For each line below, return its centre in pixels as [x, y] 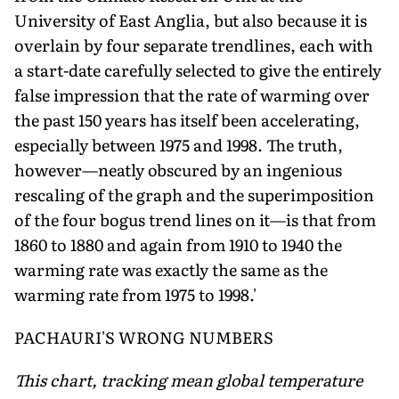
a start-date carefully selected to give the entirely [198, 69]
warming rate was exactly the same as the [171, 269]
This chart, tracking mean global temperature [188, 379]
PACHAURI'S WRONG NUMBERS [144, 337]
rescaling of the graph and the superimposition [194, 194]
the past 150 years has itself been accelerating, [187, 119]
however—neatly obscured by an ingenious [178, 169]
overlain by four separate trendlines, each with [194, 45]
